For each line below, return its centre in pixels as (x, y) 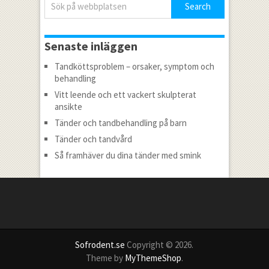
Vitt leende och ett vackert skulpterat (125, 94)
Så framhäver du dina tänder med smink (128, 155)
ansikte (68, 106)
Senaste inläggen (91, 46)
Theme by (105, 258)
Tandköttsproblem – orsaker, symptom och (134, 66)
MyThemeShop (153, 258)
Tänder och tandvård (93, 139)
